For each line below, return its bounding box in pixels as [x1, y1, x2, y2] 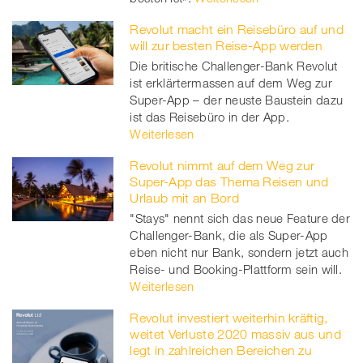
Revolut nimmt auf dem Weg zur [130, 158, 315, 173]
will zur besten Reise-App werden [130, 38, 323, 53]
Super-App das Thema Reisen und [130, 174, 329, 190]
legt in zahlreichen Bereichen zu [130, 343, 313, 358]
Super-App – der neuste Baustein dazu [130, 92, 344, 108]
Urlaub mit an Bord [130, 190, 239, 206]
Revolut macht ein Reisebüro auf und [130, 22, 344, 37]
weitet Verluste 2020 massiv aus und [130, 327, 341, 342]
